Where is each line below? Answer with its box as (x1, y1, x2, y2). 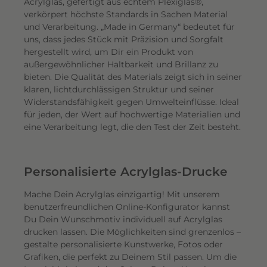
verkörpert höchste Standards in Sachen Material (24, 9, 228, 20)
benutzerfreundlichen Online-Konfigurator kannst (24, 201, 230, 212)
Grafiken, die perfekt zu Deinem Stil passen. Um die (24, 252, 237, 262)
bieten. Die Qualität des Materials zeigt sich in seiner (24, 72, 242, 82)
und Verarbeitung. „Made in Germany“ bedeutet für (24, 21, 235, 32)
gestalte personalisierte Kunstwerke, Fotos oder (24, 239, 223, 250)
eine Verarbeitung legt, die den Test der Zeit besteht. (24, 122, 241, 132)
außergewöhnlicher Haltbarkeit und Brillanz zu (24, 59, 218, 70)
